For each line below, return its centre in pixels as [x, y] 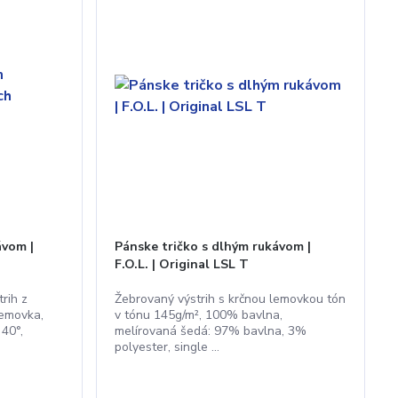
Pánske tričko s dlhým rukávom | [213, 247]
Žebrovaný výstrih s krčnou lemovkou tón [231, 299]
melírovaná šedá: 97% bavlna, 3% [211, 331]
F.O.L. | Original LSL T [182, 264]
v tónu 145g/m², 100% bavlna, [199, 315]
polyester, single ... [167, 347]
